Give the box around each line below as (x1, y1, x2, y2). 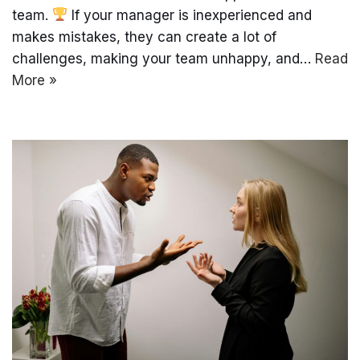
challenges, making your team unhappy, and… (12, 50, 315, 67)
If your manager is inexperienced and (67, 6, 313, 23)
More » (12, 72, 57, 88)
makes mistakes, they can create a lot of (12, 28, 276, 45)
